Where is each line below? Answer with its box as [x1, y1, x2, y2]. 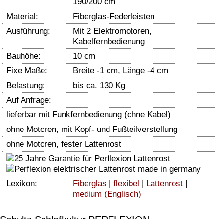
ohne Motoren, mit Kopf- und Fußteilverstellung [6, 124, 177, 134]
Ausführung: [6, 26, 50, 36]
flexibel [113, 178, 139, 188]
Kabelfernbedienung [73, 36, 145, 46]
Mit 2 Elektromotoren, [73, 26, 152, 36]
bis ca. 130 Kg [73, 80, 125, 90]
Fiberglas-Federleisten [73, 11, 154, 21]
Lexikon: [6, 178, 37, 188]
